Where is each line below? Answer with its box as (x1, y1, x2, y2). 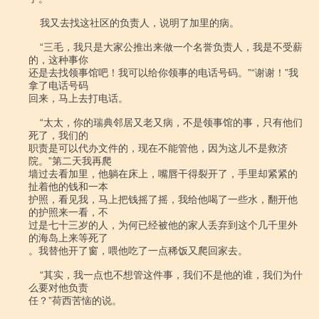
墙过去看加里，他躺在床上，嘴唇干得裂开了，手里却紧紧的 (28, 168, 298, 179)
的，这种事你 (28, 54, 88, 66)
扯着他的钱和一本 (28, 181, 108, 192)
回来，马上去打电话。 (28, 93, 128, 104)
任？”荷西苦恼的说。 (28, 295, 122, 306)
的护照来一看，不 (28, 206, 108, 218)
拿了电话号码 (28, 80, 88, 91)
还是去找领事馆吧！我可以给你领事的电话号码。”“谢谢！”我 (28, 67, 298, 78)
